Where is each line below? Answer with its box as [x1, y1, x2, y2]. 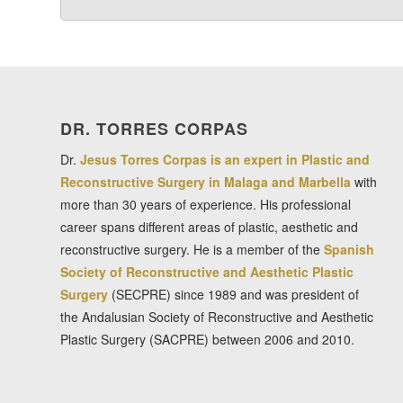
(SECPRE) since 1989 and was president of [108, 285, 359, 304]
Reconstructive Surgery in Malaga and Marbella [60, 173, 351, 192]
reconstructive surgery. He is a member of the [60, 240, 324, 259]
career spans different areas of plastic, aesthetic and [60, 218, 358, 237]
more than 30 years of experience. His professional [60, 195, 351, 214]
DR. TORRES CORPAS [60, 117, 248, 141]
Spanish [324, 240, 374, 259]
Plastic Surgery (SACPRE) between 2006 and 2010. [60, 330, 354, 349]
